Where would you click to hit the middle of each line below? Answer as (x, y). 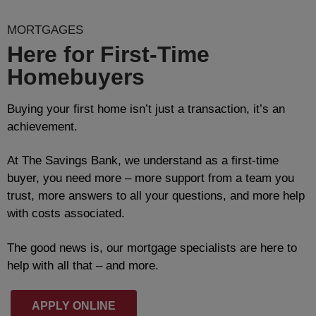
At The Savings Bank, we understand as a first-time (143, 161)
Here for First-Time (108, 54)
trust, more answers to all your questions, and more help (156, 196)
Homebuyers (76, 77)
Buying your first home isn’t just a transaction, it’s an (146, 109)
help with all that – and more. (83, 266)
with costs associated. (66, 214)
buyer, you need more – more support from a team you (151, 178)
